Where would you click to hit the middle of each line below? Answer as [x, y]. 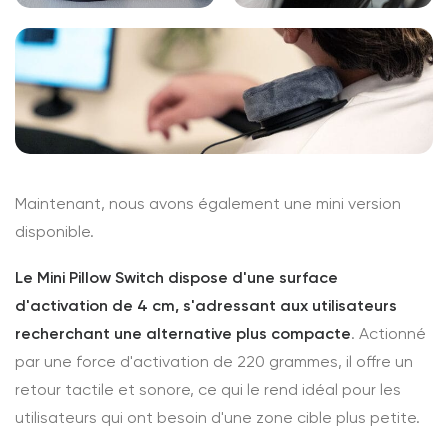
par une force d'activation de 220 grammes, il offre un [214, 361]
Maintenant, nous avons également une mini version [208, 203]
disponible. [54, 231]
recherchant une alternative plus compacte [183, 333]
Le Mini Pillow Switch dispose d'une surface [176, 277]
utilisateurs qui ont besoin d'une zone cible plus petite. [217, 417]
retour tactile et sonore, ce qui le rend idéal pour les [208, 389]
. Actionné [388, 333]
